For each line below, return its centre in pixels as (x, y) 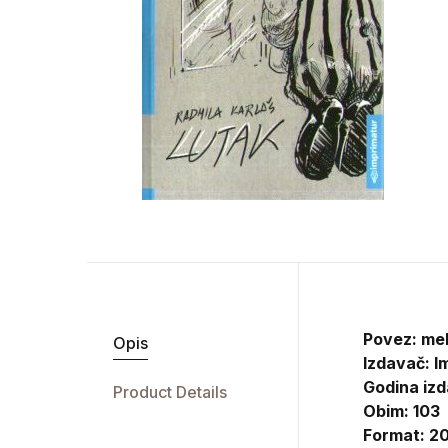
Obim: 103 (401, 411)
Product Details (169, 392)
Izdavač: (398, 363)
